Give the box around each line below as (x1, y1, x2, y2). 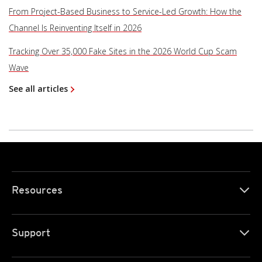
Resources (12, 184, 63, 196)
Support (12, 226, 50, 239)
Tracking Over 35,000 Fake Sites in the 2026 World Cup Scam (9, 46, 237, 57)
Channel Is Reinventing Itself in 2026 (9, 22, 142, 34)
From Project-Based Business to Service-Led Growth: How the (9, 6, 242, 18)
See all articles (9, 83, 68, 95)
